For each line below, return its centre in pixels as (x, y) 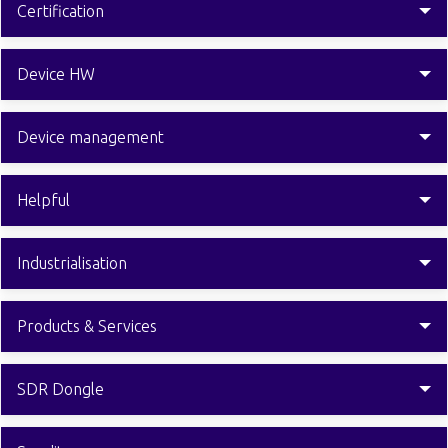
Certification (60, 11)
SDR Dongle (60, 389)
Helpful (43, 200)
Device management (90, 137)
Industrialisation (72, 263)
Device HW (56, 74)
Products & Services (87, 326)
